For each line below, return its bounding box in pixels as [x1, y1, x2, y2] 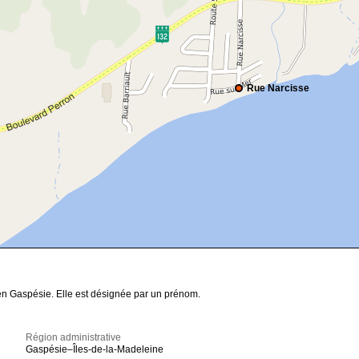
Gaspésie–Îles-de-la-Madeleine [26, 344, 164, 356]
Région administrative [26, 332, 122, 344]
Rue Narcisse [247, 83, 309, 95]
